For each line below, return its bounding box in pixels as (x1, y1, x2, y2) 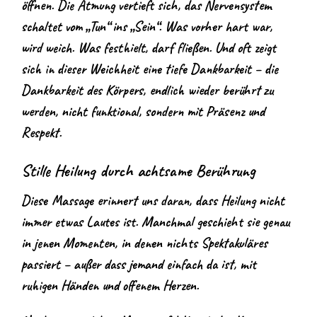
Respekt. (21, 123, 62, 142)
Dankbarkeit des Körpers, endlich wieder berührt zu (21, 81, 273, 99)
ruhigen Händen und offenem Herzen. (21, 276, 199, 294)
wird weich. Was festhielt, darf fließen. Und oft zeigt (21, 38, 276, 57)
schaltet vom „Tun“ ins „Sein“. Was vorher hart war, (21, 17, 272, 35)
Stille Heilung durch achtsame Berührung (21, 160, 255, 181)
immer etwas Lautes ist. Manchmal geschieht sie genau (21, 212, 289, 231)
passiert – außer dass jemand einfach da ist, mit (21, 255, 256, 273)
